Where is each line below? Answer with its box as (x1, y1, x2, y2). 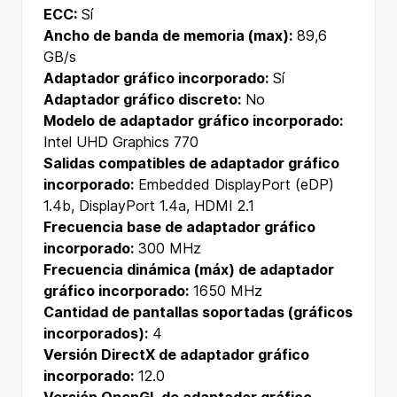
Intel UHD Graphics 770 (43, 133, 198, 151)
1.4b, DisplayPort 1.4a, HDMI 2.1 (43, 197, 254, 214)
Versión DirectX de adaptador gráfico (43, 346, 309, 363)
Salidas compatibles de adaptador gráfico (43, 154, 339, 172)
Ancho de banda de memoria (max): (43, 27, 292, 44)
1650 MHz (189, 282, 262, 300)
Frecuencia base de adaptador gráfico (43, 218, 315, 236)
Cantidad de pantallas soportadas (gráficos (43, 303, 353, 321)
